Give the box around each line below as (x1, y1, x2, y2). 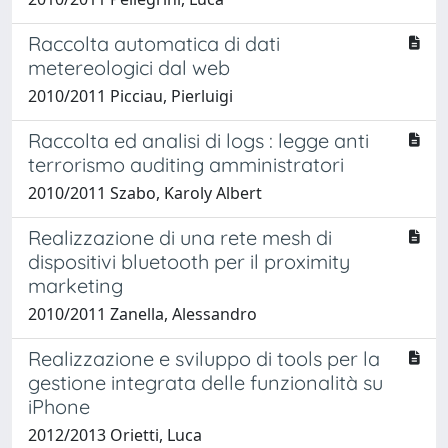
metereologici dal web (28, 54, 230, 80)
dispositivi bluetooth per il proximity (28, 248, 350, 274)
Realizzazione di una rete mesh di (28, 224, 332, 250)
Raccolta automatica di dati (28, 30, 280, 56)
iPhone (28, 393, 90, 419)
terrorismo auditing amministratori (28, 151, 344, 177)
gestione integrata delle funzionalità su (28, 369, 383, 395)
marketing (28, 272, 123, 298)
